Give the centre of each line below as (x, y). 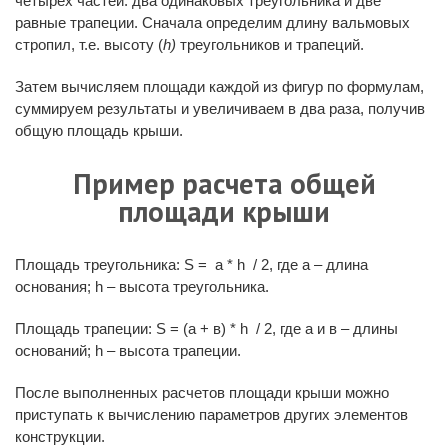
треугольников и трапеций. (270, 44)
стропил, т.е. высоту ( (89, 44)
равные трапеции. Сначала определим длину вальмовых (212, 22)
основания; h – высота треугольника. (142, 286)
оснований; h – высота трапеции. (128, 350)
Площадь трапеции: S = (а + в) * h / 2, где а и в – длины (206, 328)
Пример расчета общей (224, 183)
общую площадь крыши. (99, 130)
